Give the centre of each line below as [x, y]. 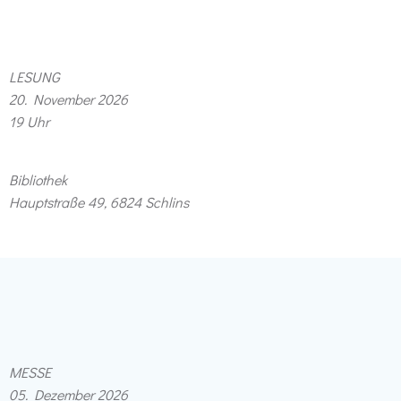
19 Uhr [29, 121]
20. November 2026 [70, 99]
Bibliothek [38, 179]
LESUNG [34, 77]
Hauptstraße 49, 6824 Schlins [99, 202]
